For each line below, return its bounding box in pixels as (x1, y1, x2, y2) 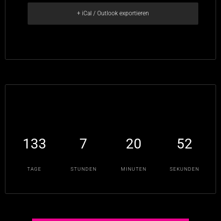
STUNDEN (70, 166, 97, 172)
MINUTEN (120, 166, 147, 172)
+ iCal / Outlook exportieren (77, 10, 149, 17)
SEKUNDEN (170, 166, 199, 172)
